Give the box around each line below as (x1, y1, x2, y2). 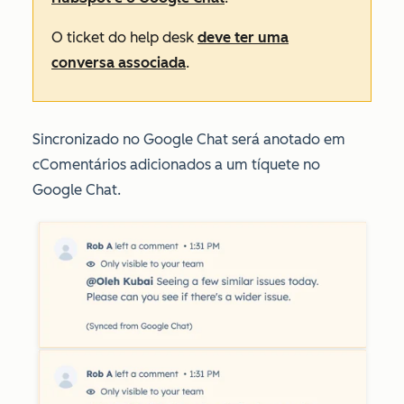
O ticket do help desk (51, 29, 197, 47)
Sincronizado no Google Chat (32, 131, 232, 149)
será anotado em (232, 131, 345, 149)
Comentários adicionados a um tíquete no (40, 156, 320, 174)
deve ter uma (197, 29, 289, 47)
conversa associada (51, 54, 186, 72)
